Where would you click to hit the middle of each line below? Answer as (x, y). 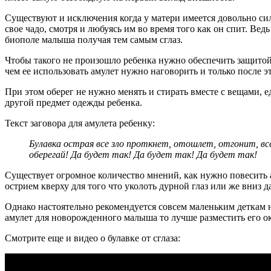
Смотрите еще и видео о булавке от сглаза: (93, 238)
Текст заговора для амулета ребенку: (80, 123)
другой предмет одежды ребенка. (73, 102)
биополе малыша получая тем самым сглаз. (94, 39)
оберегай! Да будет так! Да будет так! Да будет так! (143, 154)
